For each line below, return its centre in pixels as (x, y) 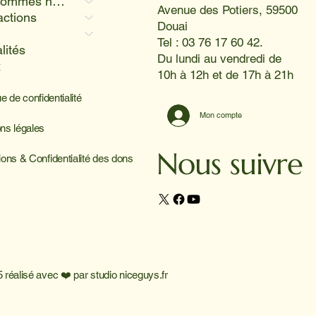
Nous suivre (229, 164)
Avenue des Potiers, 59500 (227, 10)
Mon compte (220, 115)
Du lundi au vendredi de (219, 58)
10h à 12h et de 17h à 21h (225, 74)
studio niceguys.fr (129, 275)
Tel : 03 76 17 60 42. (210, 42)
